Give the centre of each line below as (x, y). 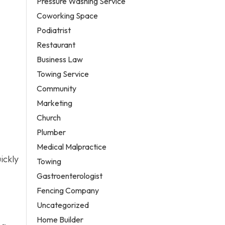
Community (57, 88)
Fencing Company (68, 190)
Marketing (55, 103)
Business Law (60, 59)
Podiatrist (54, 30)
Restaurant (56, 44)
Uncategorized (63, 205)
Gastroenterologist (70, 176)
